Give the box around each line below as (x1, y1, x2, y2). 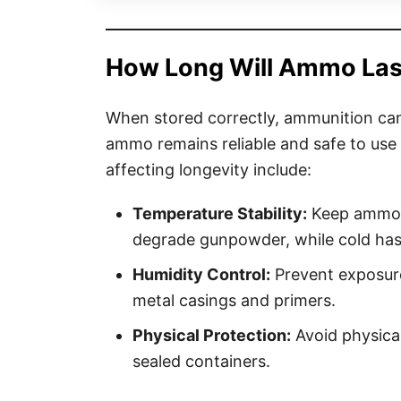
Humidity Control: (132, 265, 270, 284)
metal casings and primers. (132, 291, 336, 310)
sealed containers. (132, 352, 270, 371)
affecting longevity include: (106, 160, 311, 179)
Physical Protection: (132, 326, 291, 345)
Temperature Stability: (132, 204, 307, 223)
